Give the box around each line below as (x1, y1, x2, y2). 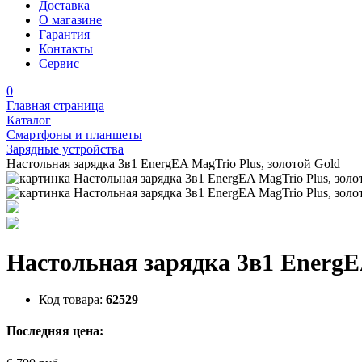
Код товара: (39, 293, 103, 307)
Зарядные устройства (6, 142, 124, 156)
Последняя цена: (6, 324, 103, 339)
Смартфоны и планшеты (6, 128, 142, 141)
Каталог (6, 113, 51, 127)
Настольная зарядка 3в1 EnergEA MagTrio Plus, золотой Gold (6, 157, 340, 170)
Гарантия (39, 27, 90, 41)
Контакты (39, 42, 93, 56)
